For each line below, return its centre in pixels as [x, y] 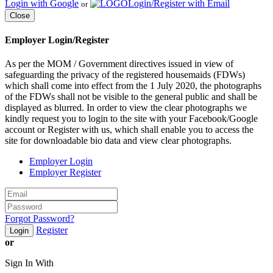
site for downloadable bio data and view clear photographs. [118, 141]
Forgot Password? [40, 219]
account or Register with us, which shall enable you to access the [129, 130]
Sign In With [29, 263]
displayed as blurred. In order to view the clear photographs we [126, 108]
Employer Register [65, 172]
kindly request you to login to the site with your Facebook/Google [131, 119]
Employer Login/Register [57, 40]
